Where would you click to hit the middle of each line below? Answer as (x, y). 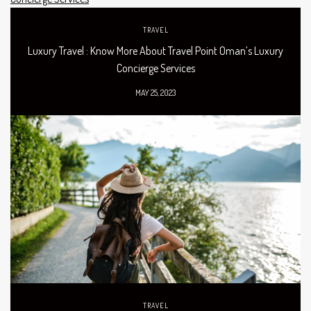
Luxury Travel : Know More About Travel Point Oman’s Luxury (155, 50)
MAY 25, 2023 (155, 92)
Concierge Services (155, 68)
